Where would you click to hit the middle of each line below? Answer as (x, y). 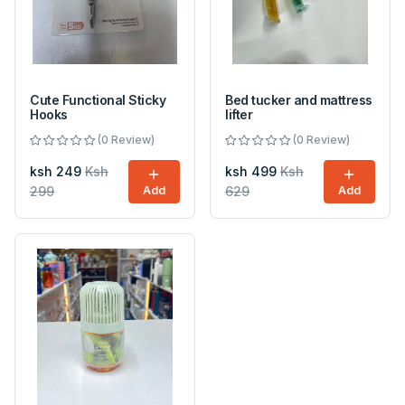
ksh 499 (251, 171)
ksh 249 (56, 171)
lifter (239, 114)
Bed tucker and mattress (299, 100)
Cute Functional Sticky (98, 100)
